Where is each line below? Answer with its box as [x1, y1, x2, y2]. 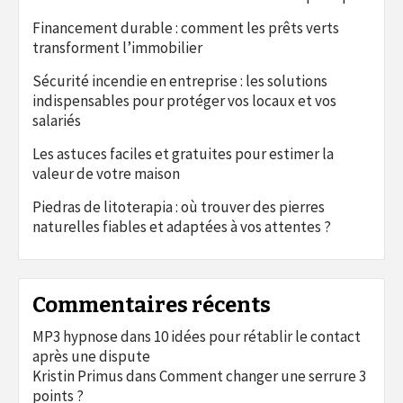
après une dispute [32, 346, 150, 366]
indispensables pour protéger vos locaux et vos [32, 91, 336, 111]
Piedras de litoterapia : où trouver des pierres [32, 197, 325, 217]
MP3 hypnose [32, 327, 118, 346]
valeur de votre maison [32, 164, 180, 184]
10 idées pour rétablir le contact [154, 327, 361, 346]
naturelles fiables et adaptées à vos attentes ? [32, 217, 331, 237]
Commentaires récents [32, 292, 271, 318]
